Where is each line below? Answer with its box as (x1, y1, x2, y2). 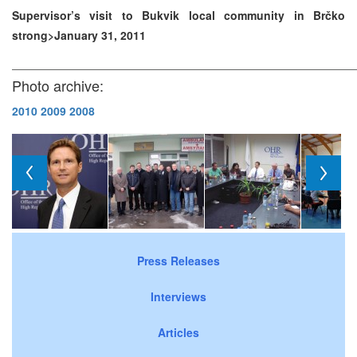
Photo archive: (12, 74, 104, 96)
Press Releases (137, 252, 220, 269)
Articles (158, 324, 199, 340)
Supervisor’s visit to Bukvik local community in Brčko (12, 6, 345, 23)
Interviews (151, 288, 206, 304)
